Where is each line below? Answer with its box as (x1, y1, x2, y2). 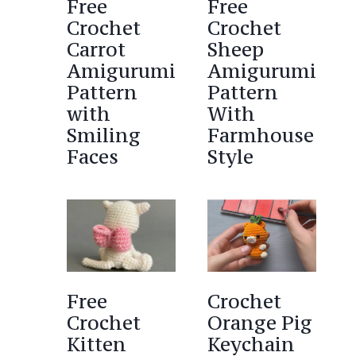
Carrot (67, 37, 126, 62)
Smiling (67, 122, 141, 148)
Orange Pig (207, 310, 313, 335)
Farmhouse (207, 122, 315, 148)
